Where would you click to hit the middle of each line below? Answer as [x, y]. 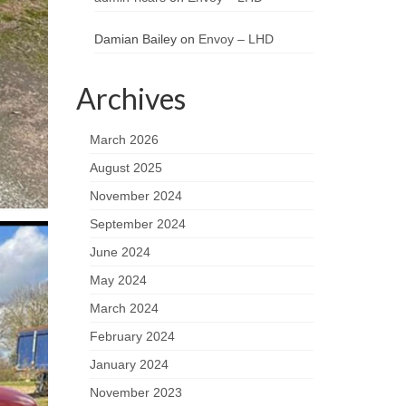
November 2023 [135, 393]
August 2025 [126, 168]
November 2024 [135, 196]
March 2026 [124, 140]
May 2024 [118, 280]
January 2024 [129, 365]
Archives [130, 99]
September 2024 [137, 224]
